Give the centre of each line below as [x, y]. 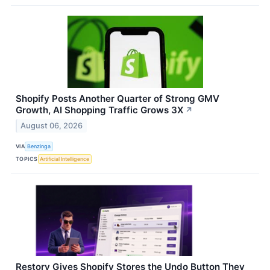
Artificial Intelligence [65, 159]
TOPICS [27, 159]
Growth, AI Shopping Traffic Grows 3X [99, 110]
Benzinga [39, 146]
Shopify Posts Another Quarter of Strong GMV [118, 98]
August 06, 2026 [52, 125]
